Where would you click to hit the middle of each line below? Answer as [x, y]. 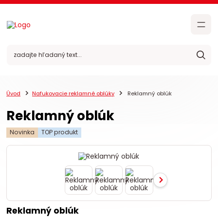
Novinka [22, 132]
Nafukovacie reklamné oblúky [73, 93]
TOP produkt [60, 132]
